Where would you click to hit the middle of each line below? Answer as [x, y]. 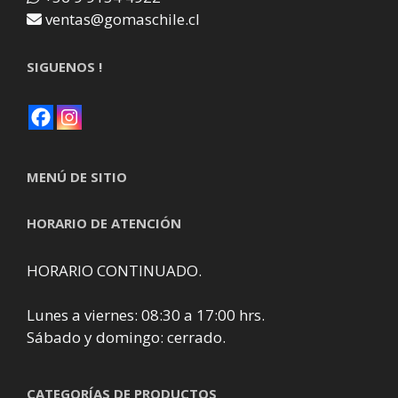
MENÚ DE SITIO [77, 176]
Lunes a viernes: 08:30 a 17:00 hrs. [146, 314]
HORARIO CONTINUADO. [114, 270]
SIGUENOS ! [64, 66]
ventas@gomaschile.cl [123, 19]
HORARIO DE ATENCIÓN [104, 223]
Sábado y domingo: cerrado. [126, 337]
